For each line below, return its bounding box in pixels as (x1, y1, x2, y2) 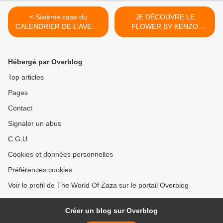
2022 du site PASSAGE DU (16, 32, 101, 40)
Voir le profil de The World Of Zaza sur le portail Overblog (8, 181, 189, 190)
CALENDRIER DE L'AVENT (15, 22, 101, 31)
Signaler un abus (8, 119, 61, 128)
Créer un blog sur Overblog (65, 207, 158, 215)
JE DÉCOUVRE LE (135, 13, 195, 21)
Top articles (8, 73, 44, 82)
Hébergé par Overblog (8, 58, 83, 66)
